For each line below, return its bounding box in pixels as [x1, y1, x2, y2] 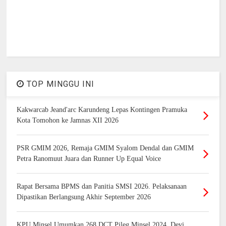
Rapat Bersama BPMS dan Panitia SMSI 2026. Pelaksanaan [17, 182, 187, 190]
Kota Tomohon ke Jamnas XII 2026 [17, 116, 119, 124]
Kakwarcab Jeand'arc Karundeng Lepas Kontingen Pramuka [17, 105, 188, 114]
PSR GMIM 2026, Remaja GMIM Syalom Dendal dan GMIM [17, 144, 194, 152]
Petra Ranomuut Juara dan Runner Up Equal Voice [17, 154, 161, 162]
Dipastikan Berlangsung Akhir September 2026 [17, 193, 151, 201]
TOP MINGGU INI [24, 79, 95, 89]
